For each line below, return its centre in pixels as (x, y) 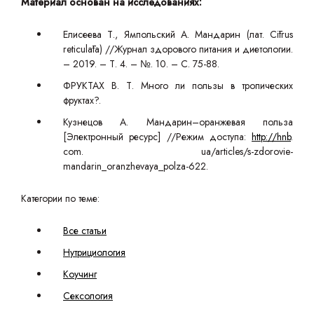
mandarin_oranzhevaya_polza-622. (136, 166)
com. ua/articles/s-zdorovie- (178, 151)
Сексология (88, 296)
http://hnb (271, 137)
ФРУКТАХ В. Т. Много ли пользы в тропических (178, 86)
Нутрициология (94, 252)
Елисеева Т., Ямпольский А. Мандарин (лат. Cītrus (178, 34)
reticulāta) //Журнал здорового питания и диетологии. (178, 49)
